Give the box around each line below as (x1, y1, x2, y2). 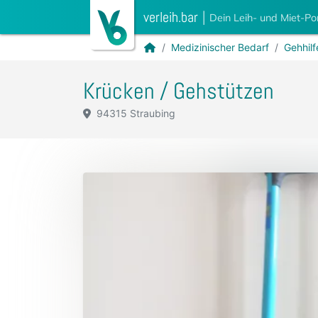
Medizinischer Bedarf (170, 41, 269, 53)
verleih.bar (143, 8, 198, 26)
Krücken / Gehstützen (83, 77, 274, 105)
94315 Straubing (93, 107, 175, 119)
